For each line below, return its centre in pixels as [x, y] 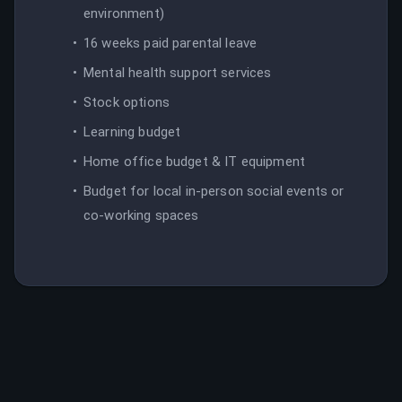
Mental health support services [178, 72]
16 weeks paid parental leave [170, 43]
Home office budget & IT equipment [194, 161]
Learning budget [132, 131]
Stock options [127, 102]
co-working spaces [141, 215]
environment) [124, 13]
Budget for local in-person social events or [214, 191]
